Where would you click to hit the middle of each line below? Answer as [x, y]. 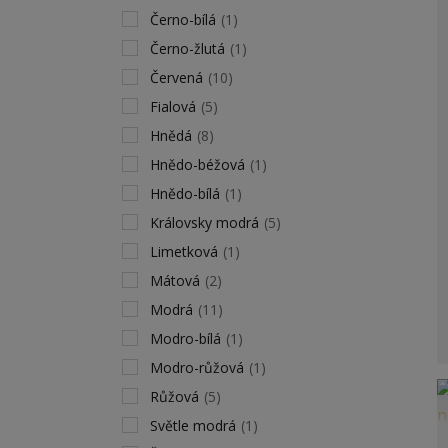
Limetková [184, 251]
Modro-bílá [185, 338]
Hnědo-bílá [185, 193]
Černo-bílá [183, 19]
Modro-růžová [197, 367]
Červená [176, 77]
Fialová [173, 106]
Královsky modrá [204, 222]
